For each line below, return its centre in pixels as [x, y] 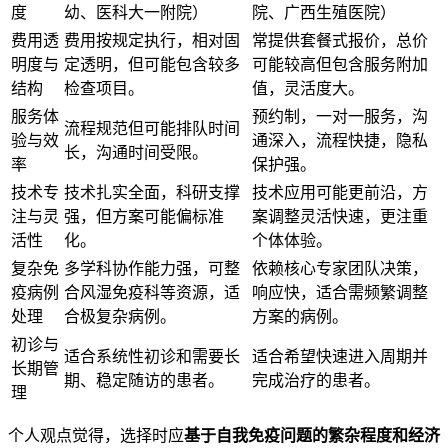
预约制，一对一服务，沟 [340, 116]
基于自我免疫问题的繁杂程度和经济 [312, 435]
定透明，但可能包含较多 [152, 64]
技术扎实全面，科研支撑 [152, 192]
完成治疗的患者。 [316, 380]
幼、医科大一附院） [136, 12]
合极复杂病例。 [120, 316]
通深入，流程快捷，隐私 [340, 140]
